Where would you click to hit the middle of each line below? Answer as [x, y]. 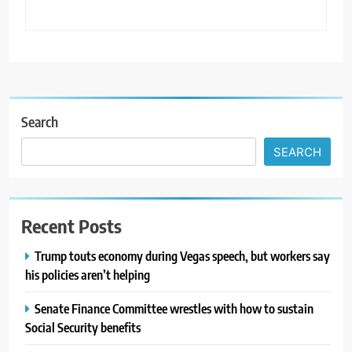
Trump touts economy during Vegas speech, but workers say [182, 255]
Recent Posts [71, 225]
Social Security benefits [83, 327]
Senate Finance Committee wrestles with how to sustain [174, 308]
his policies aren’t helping [88, 274]
